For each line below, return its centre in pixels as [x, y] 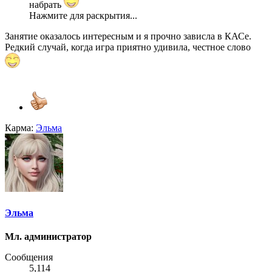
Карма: [19, 128]
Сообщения [29, 257]
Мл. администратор [48, 236]
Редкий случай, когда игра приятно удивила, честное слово [128, 47]
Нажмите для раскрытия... [83, 16]
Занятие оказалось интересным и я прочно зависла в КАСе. [128, 36]
